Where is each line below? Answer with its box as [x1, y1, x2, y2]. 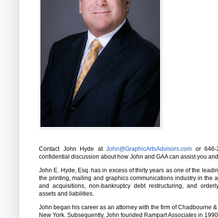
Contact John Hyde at [39, 145, 106, 152]
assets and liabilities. [39, 190, 94, 197]
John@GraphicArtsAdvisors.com [106, 145, 192, 152]
